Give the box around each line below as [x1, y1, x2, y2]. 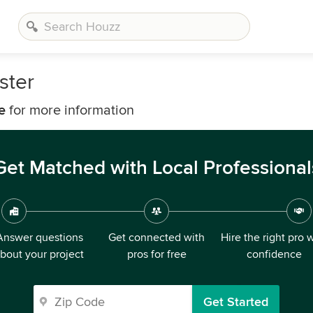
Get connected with [108, 231, 205, 245]
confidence [246, 247, 302, 261]
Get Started [203, 294, 268, 310]
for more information [6, 102, 134, 119]
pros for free [126, 247, 187, 261]
